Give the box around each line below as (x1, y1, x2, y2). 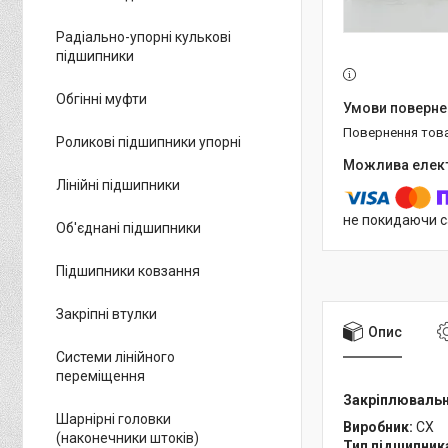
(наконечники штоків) (56, 430, 199, 446)
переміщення (56, 368, 145, 384)
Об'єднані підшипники (56, 220, 201, 236)
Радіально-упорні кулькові (56, 29, 231, 45)
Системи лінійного (56, 349, 175, 365)
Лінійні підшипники (56, 177, 180, 193)
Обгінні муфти (56, 91, 147, 107)
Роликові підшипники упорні (56, 134, 241, 150)
